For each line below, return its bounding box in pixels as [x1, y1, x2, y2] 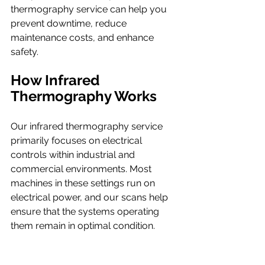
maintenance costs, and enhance [11, 32, 156, 44]
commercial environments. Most [11, 163, 154, 175]
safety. [11, 46, 38, 58]
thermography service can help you [11, 4, 169, 15]
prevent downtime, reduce [11, 18, 129, 30]
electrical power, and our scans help [11, 192, 170, 203]
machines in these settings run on [11, 177, 157, 189]
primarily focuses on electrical [11, 135, 144, 147]
